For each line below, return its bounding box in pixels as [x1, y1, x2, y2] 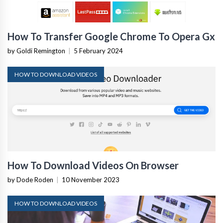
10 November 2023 [62, 175, 119, 183]
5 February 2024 [74, 46, 123, 54]
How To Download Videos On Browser [7, 158, 179, 171]
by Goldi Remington [7, 46, 65, 54]
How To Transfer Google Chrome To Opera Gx [7, 29, 215, 42]
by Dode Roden [7, 175, 53, 183]
